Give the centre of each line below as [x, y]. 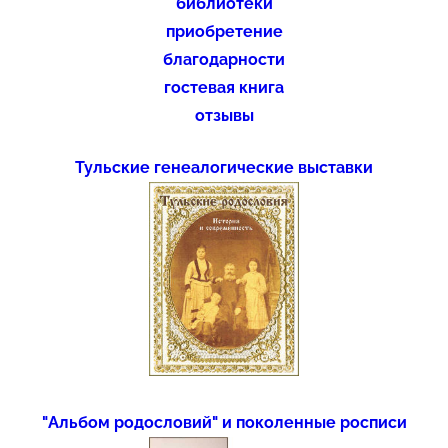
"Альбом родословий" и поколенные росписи [224, 423]
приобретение [224, 31]
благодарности [224, 59]
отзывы [224, 115]
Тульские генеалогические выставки [224, 167]
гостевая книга [224, 87]
